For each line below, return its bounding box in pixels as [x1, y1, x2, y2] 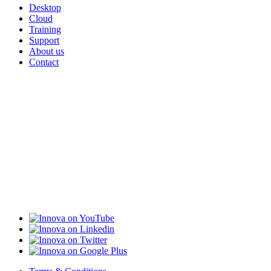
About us [29, 45, 64, 56]
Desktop [29, 2, 61, 13]
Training [29, 24, 61, 34]
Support [29, 34, 59, 45]
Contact [29, 56, 59, 67]
